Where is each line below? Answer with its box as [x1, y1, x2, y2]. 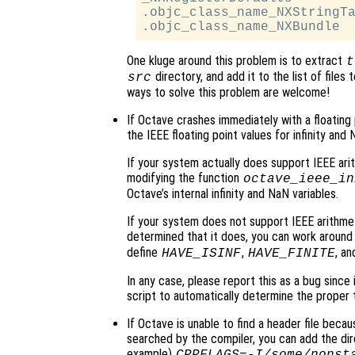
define [127, 245, 161, 261]
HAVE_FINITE [247, 246, 335, 261]
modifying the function [127, 170, 242, 186]
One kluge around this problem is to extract [127, 53, 345, 69]
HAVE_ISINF [161, 246, 241, 261]
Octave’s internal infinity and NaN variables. [127, 186, 338, 202]
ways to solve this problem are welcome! [127, 85, 330, 101]
